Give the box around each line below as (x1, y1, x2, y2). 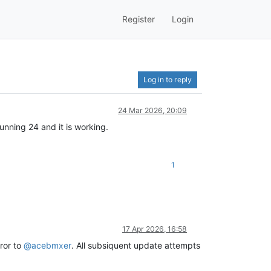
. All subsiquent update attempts (71, 240, 200, 250)
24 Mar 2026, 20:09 (118, 105, 187, 115)
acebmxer (31, 240, 71, 250)
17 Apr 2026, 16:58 (122, 224, 187, 233)
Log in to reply (143, 74, 192, 84)
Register (122, 14, 155, 25)
